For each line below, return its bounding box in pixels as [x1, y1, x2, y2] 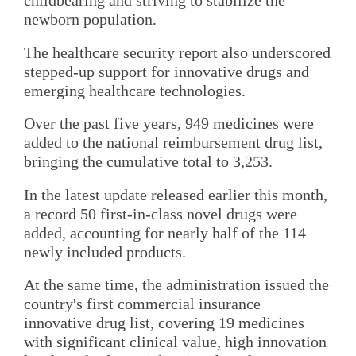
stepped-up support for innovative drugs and [24, 62, 309, 80]
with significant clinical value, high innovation [24, 332, 327, 350]
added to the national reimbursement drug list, [24, 133, 323, 152]
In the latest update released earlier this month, [24, 185, 327, 203]
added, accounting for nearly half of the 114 [24, 223, 306, 242]
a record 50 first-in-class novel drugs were [24, 204, 297, 222]
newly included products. [24, 242, 186, 261]
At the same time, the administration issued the [24, 275, 329, 293]
